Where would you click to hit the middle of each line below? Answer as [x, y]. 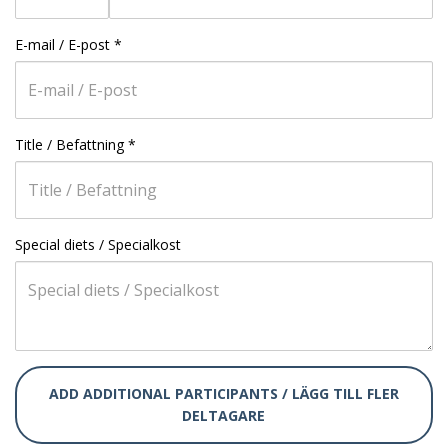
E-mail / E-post [62, 44]
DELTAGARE [224, 415]
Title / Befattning [69, 144]
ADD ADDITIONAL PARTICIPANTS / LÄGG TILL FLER [224, 393]
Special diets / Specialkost [98, 244]
